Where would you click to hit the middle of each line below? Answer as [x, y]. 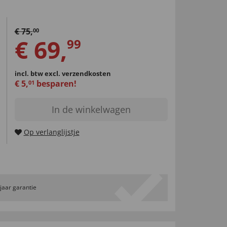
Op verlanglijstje [51, 132]
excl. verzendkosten [78, 73]
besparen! [55, 83]
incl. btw [29, 73]
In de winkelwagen [91, 109]
